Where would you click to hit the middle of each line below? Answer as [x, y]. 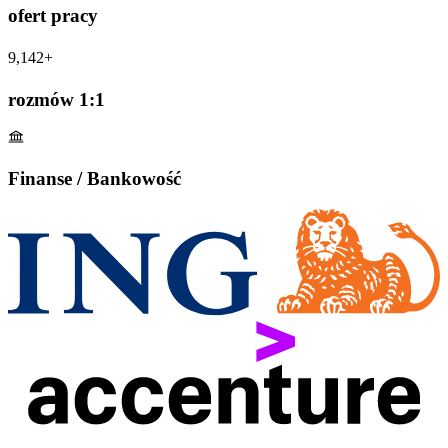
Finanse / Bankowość [94, 179]
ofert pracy [53, 16]
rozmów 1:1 [56, 99]
